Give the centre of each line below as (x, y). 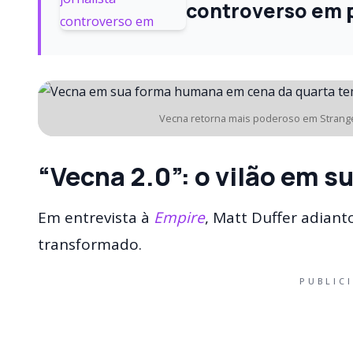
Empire (179, 217)
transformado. (90, 244)
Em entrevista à (96, 217)
